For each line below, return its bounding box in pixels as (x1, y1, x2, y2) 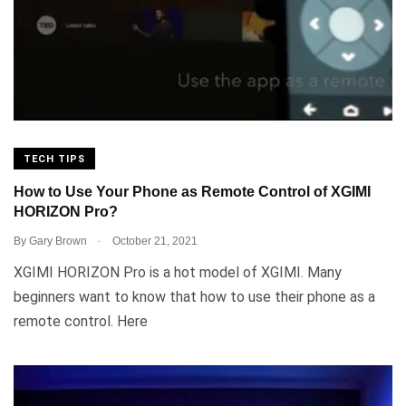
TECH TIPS (24, 152, 85, 165)
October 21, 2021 (110, 234, 198, 247)
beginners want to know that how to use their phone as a (14, 287, 375, 305)
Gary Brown (29, 234, 87, 247)
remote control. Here (14, 312, 148, 330)
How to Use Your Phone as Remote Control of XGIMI (14, 184, 371, 200)
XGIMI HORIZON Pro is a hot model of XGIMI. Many (14, 263, 342, 281)
